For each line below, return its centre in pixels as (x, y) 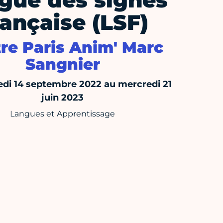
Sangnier (62, 64)
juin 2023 (63, 98)
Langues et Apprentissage (63, 114)
